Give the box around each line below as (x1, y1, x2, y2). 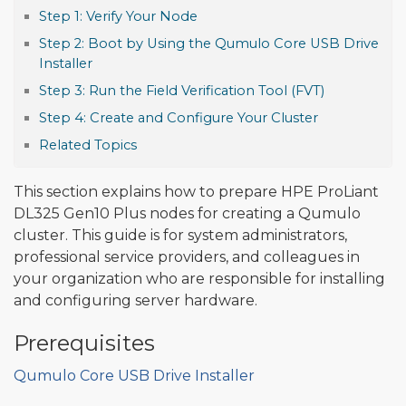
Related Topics (39, 137, 137, 154)
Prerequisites (14, 330, 155, 357)
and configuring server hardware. (14, 292, 257, 310)
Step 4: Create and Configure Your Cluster (39, 110, 318, 127)
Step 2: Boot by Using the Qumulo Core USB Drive (39, 35, 379, 53)
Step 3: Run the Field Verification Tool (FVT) (39, 82, 324, 100)
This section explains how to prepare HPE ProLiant (14, 183, 379, 201)
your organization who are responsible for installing (14, 270, 385, 288)
